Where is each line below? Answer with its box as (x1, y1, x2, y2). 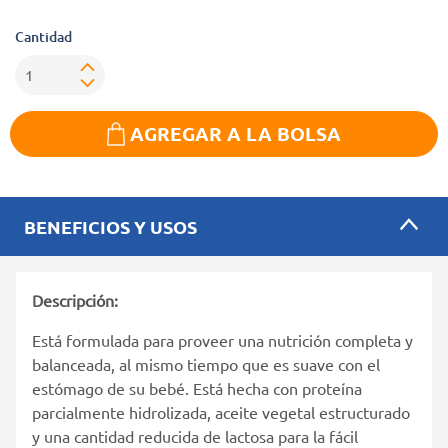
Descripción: (32, 289, 122, 310)
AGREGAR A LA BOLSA (130, 120, 341, 146)
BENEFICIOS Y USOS (24, 214, 197, 238)
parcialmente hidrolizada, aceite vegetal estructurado (32, 401, 410, 422)
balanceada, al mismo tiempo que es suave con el (32, 353, 380, 374)
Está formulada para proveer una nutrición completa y (32, 329, 413, 350)
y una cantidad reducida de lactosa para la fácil (32, 425, 358, 446)
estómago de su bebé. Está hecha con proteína (32, 377, 362, 398)
